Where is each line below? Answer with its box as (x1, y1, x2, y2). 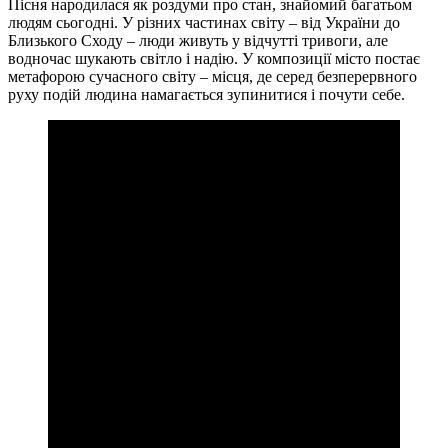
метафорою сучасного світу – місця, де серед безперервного (8, 68, 417, 86)
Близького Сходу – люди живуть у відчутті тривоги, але (8, 32, 388, 50)
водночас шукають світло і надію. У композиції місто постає (8, 50, 420, 68)
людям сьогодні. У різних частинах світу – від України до (8, 14, 400, 32)
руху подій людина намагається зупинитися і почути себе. (8, 86, 405, 104)
